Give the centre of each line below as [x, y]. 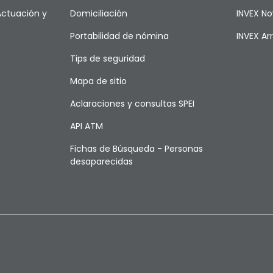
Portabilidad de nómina [119, 36]
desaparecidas [101, 161]
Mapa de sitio [98, 81]
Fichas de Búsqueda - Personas [136, 149]
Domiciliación [98, 13]
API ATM [86, 126]
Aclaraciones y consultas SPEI [132, 104]
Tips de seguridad [107, 58]
